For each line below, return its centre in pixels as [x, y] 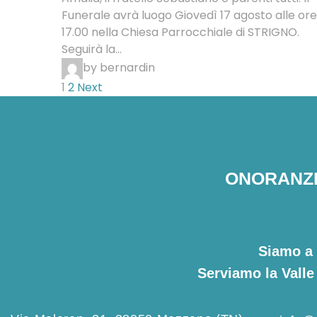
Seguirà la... [92, 49]
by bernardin [119, 68]
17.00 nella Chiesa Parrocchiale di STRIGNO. [180, 32]
